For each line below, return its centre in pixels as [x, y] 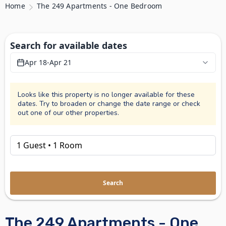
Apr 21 [61, 62]
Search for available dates [69, 45]
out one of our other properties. [68, 113]
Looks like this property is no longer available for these [106, 95]
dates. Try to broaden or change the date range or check [109, 104]
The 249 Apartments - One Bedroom [99, 6]
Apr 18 [36, 62]
